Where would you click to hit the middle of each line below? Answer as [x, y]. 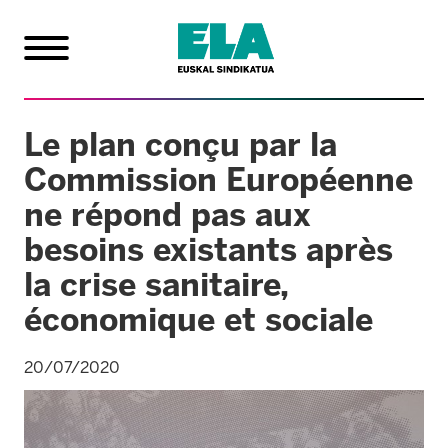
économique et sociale [198, 319]
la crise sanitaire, [156, 284]
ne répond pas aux [167, 214]
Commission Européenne [218, 179]
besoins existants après [208, 249]
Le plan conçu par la [180, 144]
